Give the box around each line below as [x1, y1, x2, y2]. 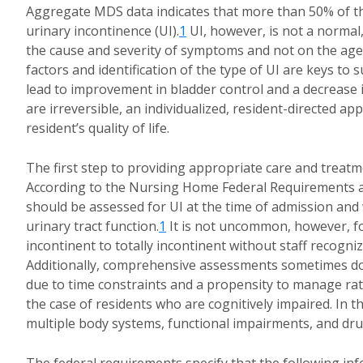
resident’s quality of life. [26, 119, 169, 137]
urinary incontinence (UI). [26, 22, 179, 40]
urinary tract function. [26, 217, 159, 235]
